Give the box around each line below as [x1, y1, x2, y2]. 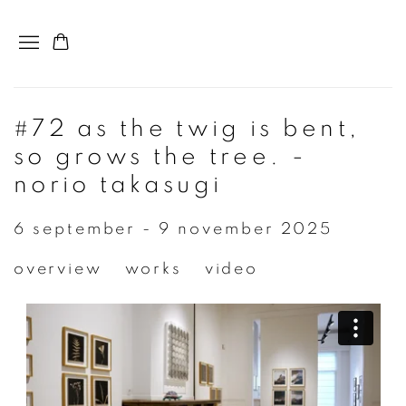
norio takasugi [14, 173, 223, 198]
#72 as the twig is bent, [14, 117, 361, 141]
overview [14, 261, 102, 278]
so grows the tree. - [14, 145, 307, 169]
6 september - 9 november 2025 [14, 220, 333, 238]
